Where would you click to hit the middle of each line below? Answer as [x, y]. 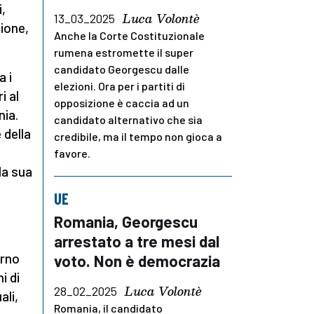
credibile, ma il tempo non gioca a [138, 137]
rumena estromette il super [124, 53]
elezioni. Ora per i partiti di [120, 86]
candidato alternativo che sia [128, 120]
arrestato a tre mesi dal [137, 241]
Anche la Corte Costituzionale [129, 36]
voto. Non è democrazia [137, 261]
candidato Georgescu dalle [122, 69]
